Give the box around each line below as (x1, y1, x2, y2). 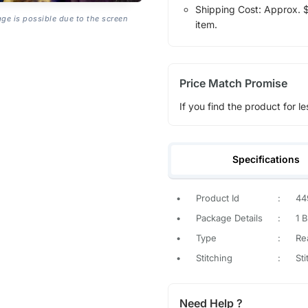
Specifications (232, 153, 300, 166)
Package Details (195, 212, 263, 224)
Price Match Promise (179, 76, 287, 90)
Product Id (195, 192, 239, 204)
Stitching (195, 252, 232, 264)
